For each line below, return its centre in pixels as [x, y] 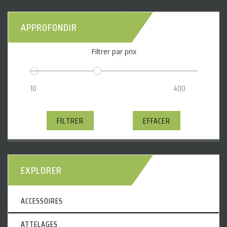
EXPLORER [41, 170]
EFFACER [156, 121]
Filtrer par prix [113, 52]
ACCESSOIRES [42, 201]
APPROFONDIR [49, 28]
